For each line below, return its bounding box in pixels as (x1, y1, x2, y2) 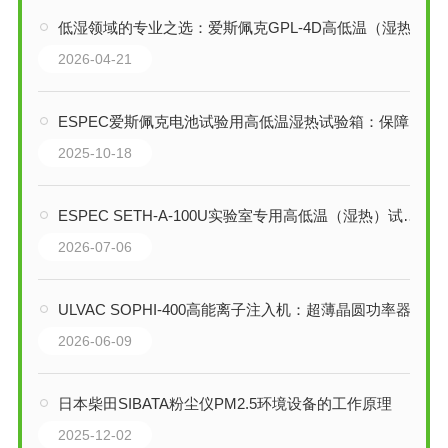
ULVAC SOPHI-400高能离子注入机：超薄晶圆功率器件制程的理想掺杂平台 (57, 300, 411, 318)
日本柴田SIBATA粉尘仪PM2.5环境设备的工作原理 (57, 394, 392, 412)
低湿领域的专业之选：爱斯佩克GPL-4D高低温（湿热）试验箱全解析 (57, 18, 412, 36)
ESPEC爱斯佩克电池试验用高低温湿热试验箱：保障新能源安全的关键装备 (57, 112, 409, 130)
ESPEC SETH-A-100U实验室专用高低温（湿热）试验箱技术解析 (57, 206, 403, 224)
